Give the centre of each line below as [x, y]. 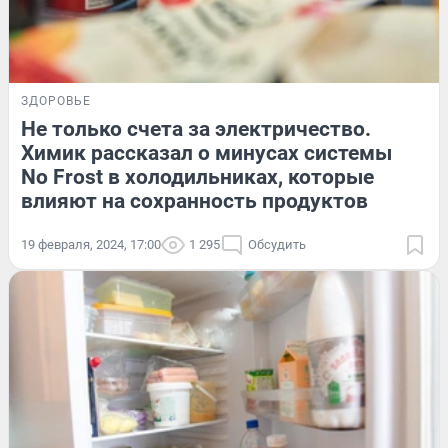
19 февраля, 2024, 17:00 [91, 244]
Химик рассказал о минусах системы [206, 152]
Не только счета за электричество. [196, 128]
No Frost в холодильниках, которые [197, 176]
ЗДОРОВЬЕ [56, 100]
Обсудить [277, 244]
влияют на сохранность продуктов [194, 200]
